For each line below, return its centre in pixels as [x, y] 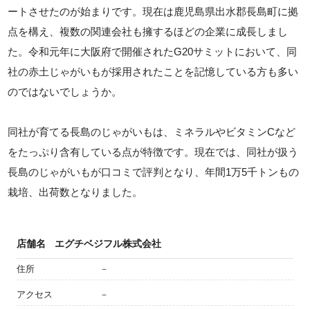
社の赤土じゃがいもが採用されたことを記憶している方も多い [153, 72]
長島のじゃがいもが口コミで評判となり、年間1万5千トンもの [154, 172]
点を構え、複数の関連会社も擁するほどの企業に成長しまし [148, 32]
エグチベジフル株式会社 [108, 244]
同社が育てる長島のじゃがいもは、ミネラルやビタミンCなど [152, 132]
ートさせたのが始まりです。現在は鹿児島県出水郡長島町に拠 [153, 12]
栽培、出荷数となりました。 [75, 192]
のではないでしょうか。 [65, 92]
